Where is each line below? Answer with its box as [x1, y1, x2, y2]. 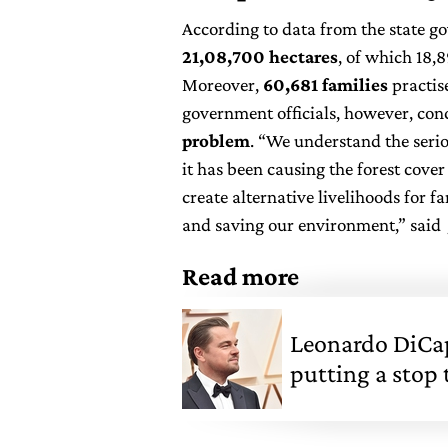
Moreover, [182, 74, 259, 96]
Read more [182, 262, 299, 292]
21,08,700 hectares [182, 46, 338, 68]
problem [182, 130, 250, 152]
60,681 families [259, 74, 388, 96]
